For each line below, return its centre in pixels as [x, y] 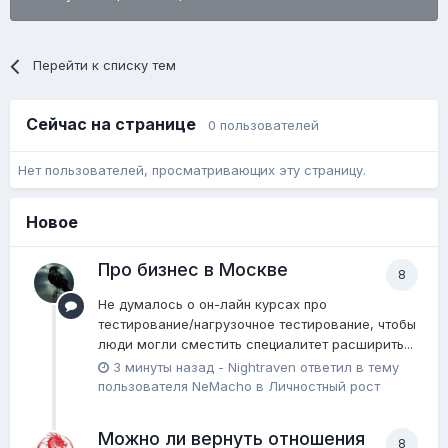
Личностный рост [324, 386]
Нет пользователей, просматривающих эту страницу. [192, 169]
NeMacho [222, 386]
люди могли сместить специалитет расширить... [255, 344]
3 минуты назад [163, 367]
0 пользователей [263, 125]
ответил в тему [347, 367]
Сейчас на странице [117, 124]
